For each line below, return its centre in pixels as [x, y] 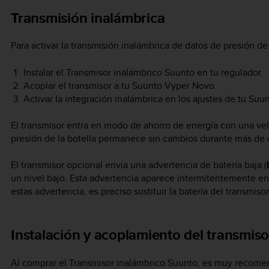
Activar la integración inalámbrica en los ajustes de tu [136, 98]
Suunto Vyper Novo [173, 85]
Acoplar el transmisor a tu [77, 85]
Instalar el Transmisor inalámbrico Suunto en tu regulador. [143, 72]
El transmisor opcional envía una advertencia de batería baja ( [139, 165]
